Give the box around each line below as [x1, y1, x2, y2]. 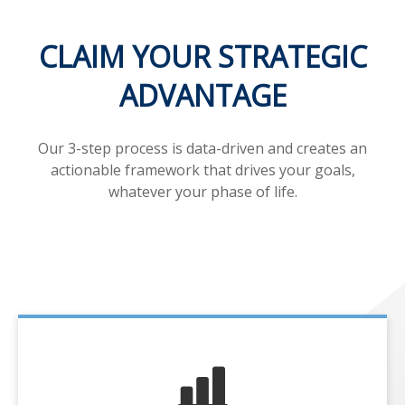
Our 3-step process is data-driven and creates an [38, 137, 367, 158]
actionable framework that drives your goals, [50, 159, 355, 180]
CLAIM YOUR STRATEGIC [38, 36, 367, 76]
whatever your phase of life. [108, 181, 297, 202]
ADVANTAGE [118, 75, 287, 115]
